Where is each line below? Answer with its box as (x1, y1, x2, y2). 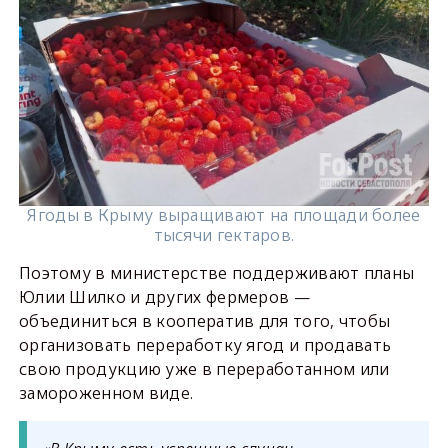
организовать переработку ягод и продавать (18, 334, 392, 357)
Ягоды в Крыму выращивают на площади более (27, 204, 421, 227)
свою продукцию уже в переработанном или (18, 358, 390, 381)
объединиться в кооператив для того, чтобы (18, 310, 391, 333)
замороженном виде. (18, 382, 194, 405)
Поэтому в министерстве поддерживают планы (18, 262, 415, 285)
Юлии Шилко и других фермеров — (18, 286, 310, 309)
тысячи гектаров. (153, 224, 295, 247)
